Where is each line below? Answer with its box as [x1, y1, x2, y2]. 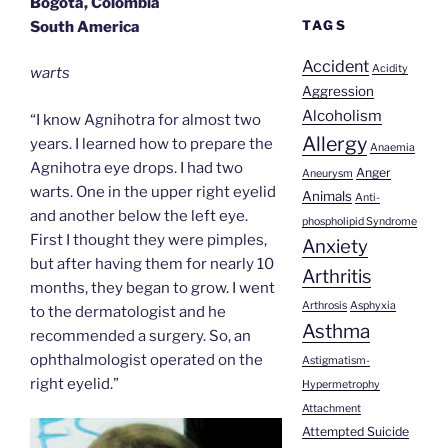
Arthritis [301, 265, 371, 289]
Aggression [301, 83, 374, 100]
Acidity [371, 62, 408, 76]
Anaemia [369, 141, 415, 155]
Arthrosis [301, 299, 347, 313]
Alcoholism [301, 106, 382, 126]
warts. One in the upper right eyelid [30, 182, 276, 201]
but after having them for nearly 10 [30, 254, 274, 273]
